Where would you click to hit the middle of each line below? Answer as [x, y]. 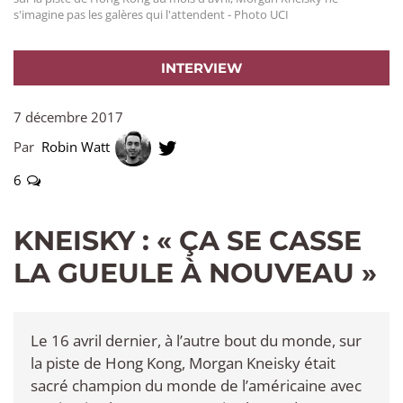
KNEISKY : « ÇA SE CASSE [188, 240]
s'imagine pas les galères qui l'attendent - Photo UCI [151, 14]
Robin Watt [77, 146]
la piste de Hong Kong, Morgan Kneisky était [183, 363]
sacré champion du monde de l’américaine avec [196, 385]
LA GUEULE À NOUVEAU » [195, 273]
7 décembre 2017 [68, 116]
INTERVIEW [201, 67]
